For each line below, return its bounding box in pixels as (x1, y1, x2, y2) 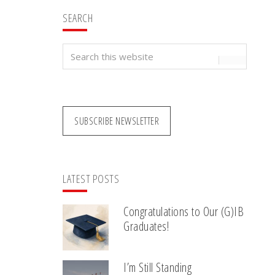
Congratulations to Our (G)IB (123, 203, 244, 220)
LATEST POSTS (63, 171, 119, 186)
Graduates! (123, 217, 169, 234)
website (63, 74, 97, 87)
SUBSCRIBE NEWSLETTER (74, 114, 159, 128)
